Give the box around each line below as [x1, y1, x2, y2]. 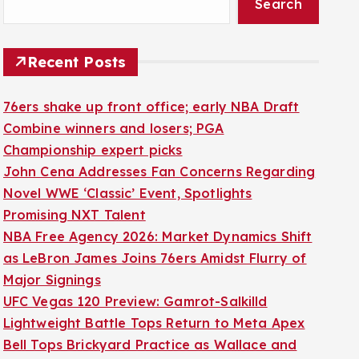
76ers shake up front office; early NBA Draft [2, 98, 300, 115]
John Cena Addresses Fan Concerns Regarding [2, 163, 316, 179]
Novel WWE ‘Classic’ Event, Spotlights [2, 184, 252, 201]
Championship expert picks [2, 141, 183, 158]
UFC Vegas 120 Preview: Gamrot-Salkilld [2, 292, 268, 309]
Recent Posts [26, 52, 127, 71]
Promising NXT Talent [2, 206, 146, 223]
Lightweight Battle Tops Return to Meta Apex [2, 314, 305, 331]
